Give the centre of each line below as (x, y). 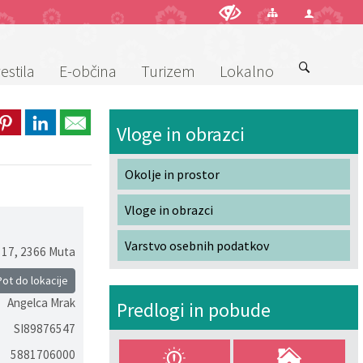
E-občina (88, 71)
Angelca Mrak (41, 303)
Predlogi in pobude (193, 310)
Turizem (168, 71)
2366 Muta (47, 252)
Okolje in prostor (172, 174)
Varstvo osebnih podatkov (196, 246)
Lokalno (246, 71)
